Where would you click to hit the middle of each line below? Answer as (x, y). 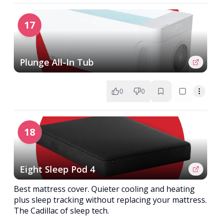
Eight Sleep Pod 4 (57, 169)
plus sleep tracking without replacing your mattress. (110, 200)
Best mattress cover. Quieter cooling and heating (104, 189)
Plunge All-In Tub (57, 62)
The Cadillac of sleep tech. (61, 211)
